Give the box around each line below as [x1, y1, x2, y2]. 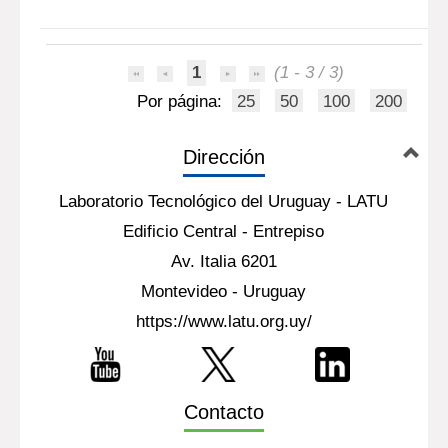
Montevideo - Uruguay [141, 282, 307, 301]
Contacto [183, 401, 264, 423]
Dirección [182, 146, 265, 168]
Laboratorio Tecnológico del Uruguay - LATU [59, 192, 389, 211]
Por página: [137, 92, 228, 111]
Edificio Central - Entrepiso [123, 222, 325, 241]
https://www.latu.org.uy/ [135, 312, 312, 331]
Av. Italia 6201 [170, 252, 277, 271]
